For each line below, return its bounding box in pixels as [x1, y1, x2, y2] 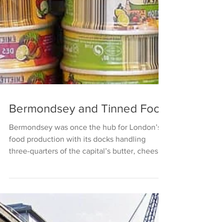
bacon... [9, 178, 36, 186]
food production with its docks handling [9, 154, 146, 163]
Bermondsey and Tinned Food [9, 121, 167, 134]
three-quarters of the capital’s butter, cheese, [9, 166, 165, 174]
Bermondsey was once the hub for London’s [9, 142, 161, 151]
